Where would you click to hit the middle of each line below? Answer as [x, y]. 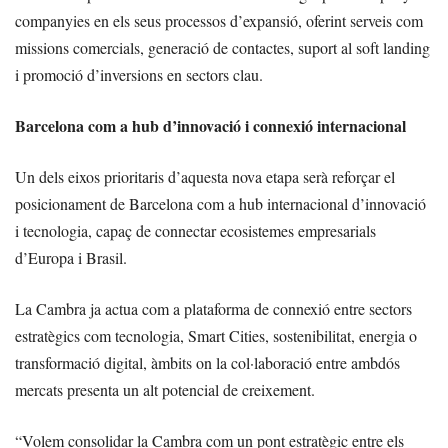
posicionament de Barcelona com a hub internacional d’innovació [220, 204]
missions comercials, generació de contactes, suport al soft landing [222, 48]
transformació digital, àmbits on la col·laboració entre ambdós [207, 363]
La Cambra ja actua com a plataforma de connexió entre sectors [213, 309]
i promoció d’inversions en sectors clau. [139, 75]
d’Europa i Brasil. [71, 258]
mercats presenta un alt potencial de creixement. [165, 390]
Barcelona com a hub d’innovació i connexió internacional [210, 126]
